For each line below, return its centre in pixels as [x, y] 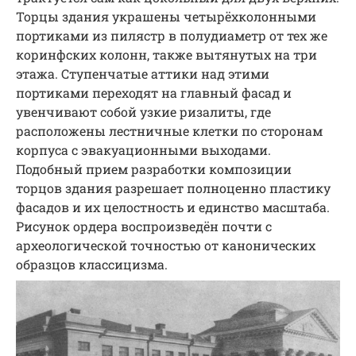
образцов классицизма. [92, 264]
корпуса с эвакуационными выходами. [143, 149]
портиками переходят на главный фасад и [154, 92]
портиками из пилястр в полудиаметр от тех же [172, 35]
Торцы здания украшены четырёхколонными [166, 16]
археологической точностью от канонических [166, 245]
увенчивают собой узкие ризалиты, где [143, 111]
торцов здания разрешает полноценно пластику [173, 188]
